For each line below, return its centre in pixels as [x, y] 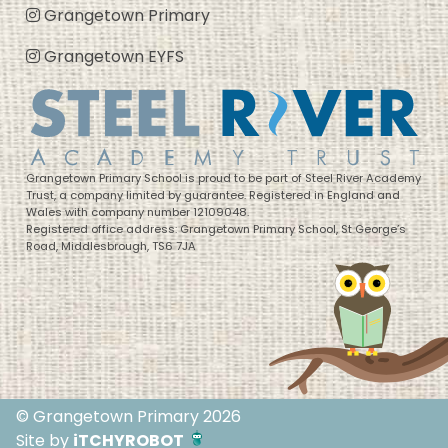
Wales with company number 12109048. [137, 211]
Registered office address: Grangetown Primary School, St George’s [216, 228]
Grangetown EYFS [112, 56]
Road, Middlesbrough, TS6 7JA [111, 245]
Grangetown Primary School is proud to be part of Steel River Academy [223, 177]
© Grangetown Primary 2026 [129, 417]
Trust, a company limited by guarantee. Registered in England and [213, 194]
